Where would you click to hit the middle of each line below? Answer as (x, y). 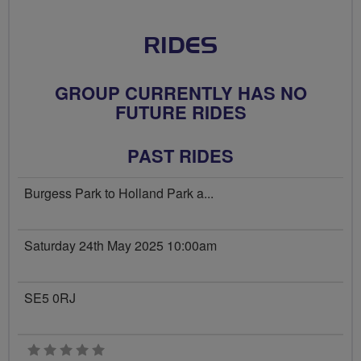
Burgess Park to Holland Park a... (119, 193)
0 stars (123, 350)
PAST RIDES (180, 156)
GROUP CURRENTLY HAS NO (180, 93)
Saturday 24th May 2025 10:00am (120, 245)
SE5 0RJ (50, 298)
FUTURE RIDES (180, 112)
